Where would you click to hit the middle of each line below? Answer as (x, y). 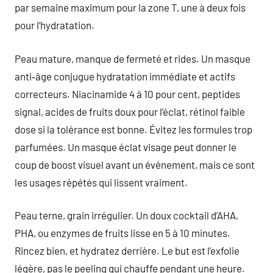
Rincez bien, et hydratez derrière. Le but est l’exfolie (127, 250)
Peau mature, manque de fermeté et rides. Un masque (133, 58)
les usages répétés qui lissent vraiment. (101, 182)
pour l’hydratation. (55, 25)
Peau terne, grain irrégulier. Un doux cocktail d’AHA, (126, 215)
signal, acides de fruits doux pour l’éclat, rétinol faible (130, 111)
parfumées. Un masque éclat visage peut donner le (126, 147)
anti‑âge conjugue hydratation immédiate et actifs (125, 76)
